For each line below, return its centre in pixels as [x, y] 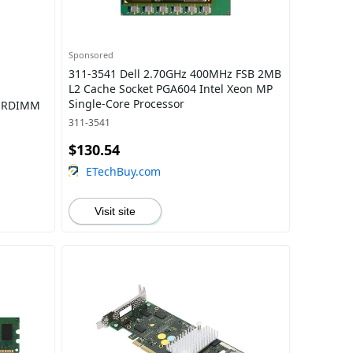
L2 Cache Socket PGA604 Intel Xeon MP [170, 89]
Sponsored [91, 55]
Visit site [115, 211]
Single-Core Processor [126, 104]
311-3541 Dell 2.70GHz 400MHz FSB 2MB [175, 74]
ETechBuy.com [123, 171]
